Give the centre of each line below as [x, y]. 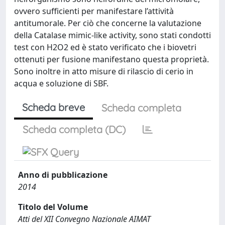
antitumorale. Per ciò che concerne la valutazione [108, 23]
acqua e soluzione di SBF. [61, 83]
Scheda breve [53, 107]
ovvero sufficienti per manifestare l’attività [94, 11]
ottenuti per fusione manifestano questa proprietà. [111, 59]
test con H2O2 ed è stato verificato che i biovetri [105, 47]
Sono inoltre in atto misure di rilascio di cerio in [104, 71]
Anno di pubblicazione [63, 175]
